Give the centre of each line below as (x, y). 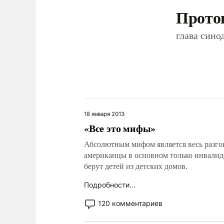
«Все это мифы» (120, 128)
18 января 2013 (104, 114)
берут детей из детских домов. (136, 166)
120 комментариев (130, 203)
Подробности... (110, 185)
